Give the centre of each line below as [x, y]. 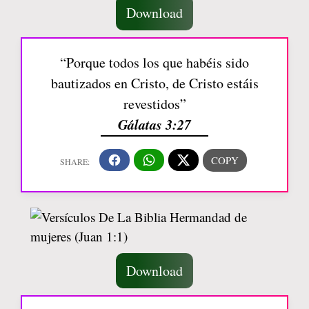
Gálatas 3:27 [154, 124]
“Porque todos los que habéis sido [154, 62]
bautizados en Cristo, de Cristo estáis [154, 83]
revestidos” [154, 103]
